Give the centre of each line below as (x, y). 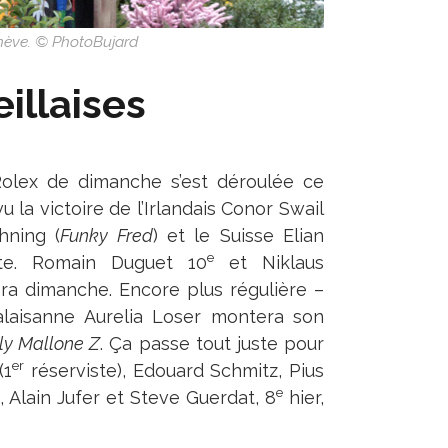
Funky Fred (106, 235)
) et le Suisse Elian (238, 235)
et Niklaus (269, 262)
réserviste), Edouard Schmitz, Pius (174, 370)
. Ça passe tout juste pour (212, 343)
